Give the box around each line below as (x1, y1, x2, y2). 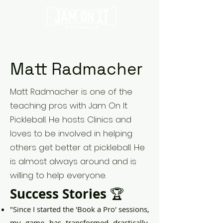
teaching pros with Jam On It (10, 100, 127, 111)
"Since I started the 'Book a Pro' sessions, (10, 204, 149, 214)
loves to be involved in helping (10, 127, 132, 139)
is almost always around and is (10, 155, 136, 167)
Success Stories (10, 185, 110, 203)
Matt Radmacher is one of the (10, 86, 132, 98)
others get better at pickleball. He (10, 141, 145, 153)
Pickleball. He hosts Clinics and (10, 113, 131, 125)
